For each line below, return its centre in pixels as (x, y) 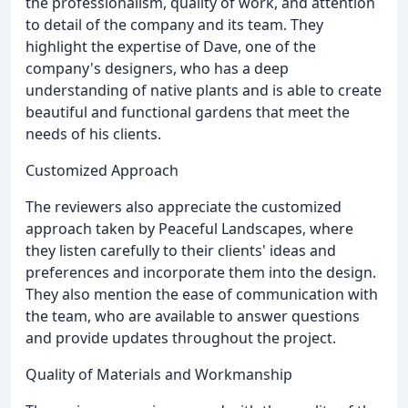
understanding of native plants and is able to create (204, 90)
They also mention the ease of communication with (202, 294)
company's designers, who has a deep (157, 68)
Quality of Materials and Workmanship (159, 374)
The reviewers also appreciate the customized (184, 206)
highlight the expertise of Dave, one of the (171, 46)
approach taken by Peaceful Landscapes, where (189, 228)
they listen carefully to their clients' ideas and (181, 250)
